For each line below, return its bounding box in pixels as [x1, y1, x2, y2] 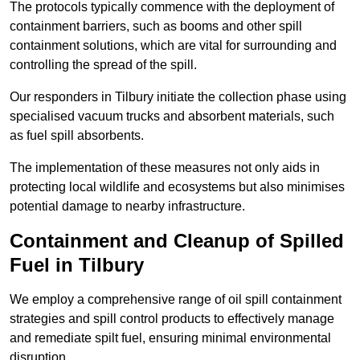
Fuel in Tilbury [10, 254, 144, 276]
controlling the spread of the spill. [10, 58, 197, 72]
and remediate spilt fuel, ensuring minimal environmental [10, 331, 331, 346]
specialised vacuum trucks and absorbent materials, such [10, 109, 334, 124]
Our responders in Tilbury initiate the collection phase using [10, 90, 346, 104]
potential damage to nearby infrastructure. [10, 199, 245, 214]
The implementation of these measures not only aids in [10, 161, 320, 175]
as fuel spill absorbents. [10, 129, 144, 143]
